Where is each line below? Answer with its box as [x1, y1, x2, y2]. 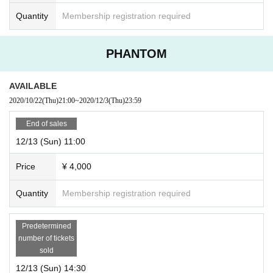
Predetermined [21, 221, 71, 230]
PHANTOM [106, 46, 167, 60]
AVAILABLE [9, 80, 57, 91]
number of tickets [18, 233, 74, 243]
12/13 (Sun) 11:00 [16, 136, 85, 146]
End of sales [26, 119, 67, 128]
